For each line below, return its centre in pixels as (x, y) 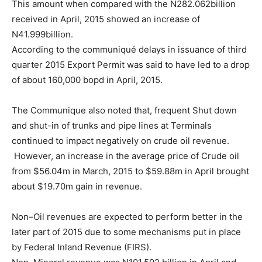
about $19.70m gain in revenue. (77, 186)
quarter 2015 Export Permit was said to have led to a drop (131, 64)
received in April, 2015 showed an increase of (106, 19)
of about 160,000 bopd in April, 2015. (87, 80)
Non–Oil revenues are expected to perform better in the (127, 216)
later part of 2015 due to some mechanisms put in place (126, 232)
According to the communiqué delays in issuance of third (129, 49)
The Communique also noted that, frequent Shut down (124, 110)
